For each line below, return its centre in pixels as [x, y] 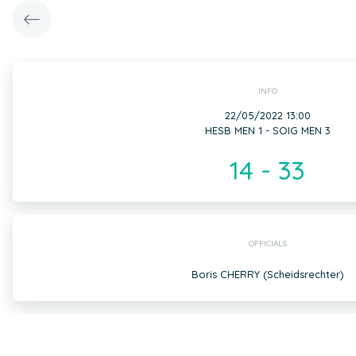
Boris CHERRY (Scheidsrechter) [267, 274]
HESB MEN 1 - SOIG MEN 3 [267, 130]
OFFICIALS [267, 244]
